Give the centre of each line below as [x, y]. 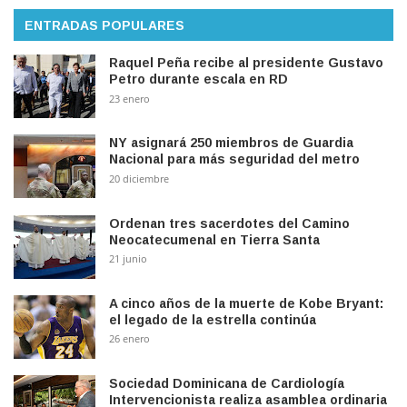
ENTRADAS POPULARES [104, 26]
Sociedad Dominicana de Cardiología [227, 383]
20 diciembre [139, 178]
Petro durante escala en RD [199, 79]
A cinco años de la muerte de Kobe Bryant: [246, 303]
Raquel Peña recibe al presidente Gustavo [246, 63]
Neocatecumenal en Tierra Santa [214, 239]
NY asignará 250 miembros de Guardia [231, 143]
